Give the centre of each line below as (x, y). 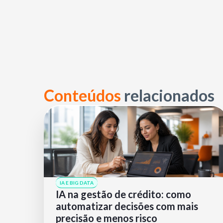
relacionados (169, 95)
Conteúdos (84, 95)
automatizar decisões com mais (127, 206)
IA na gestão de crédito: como (123, 194)
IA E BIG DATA (77, 183)
